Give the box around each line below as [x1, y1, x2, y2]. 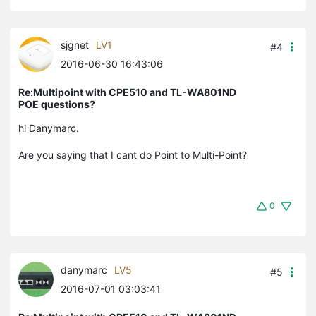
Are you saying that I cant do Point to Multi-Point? [18, 149, 247, 162]
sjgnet [61, 39, 89, 51]
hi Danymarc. [18, 122, 79, 135]
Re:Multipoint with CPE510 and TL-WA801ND [18, 86, 236, 99]
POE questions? [18, 98, 95, 111]
